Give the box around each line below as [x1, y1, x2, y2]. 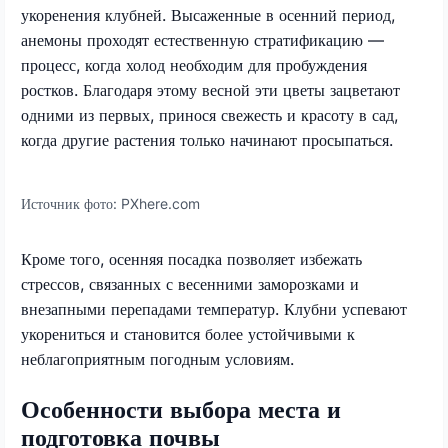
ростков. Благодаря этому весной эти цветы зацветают [21, 79, 400, 100]
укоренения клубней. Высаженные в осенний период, [21, 4, 395, 25]
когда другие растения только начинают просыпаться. [21, 129, 393, 150]
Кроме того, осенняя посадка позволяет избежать [21, 248, 362, 269]
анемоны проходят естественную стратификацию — [21, 29, 384, 50]
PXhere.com [121, 194, 200, 212]
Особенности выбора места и [21, 394, 341, 424]
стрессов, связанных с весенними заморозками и [21, 273, 359, 294]
